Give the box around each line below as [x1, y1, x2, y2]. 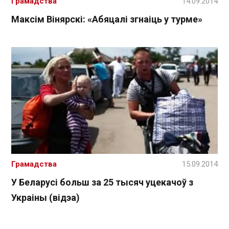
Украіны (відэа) [11, 192, 80, 203]
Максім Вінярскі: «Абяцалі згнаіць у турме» [11, 14, 202, 25]
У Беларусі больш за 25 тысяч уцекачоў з [11, 176, 193, 188]
